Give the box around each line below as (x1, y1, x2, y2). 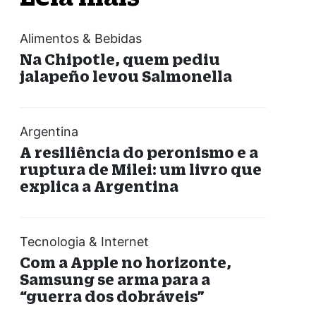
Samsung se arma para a (19, 270, 210, 288)
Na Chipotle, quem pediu (19, 50, 220, 68)
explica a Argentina (19, 177, 178, 195)
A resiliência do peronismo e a (19, 143, 258, 162)
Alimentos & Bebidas (19, 31, 142, 47)
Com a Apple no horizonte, (19, 253, 231, 272)
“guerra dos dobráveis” (19, 287, 205, 305)
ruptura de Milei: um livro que (19, 160, 262, 178)
